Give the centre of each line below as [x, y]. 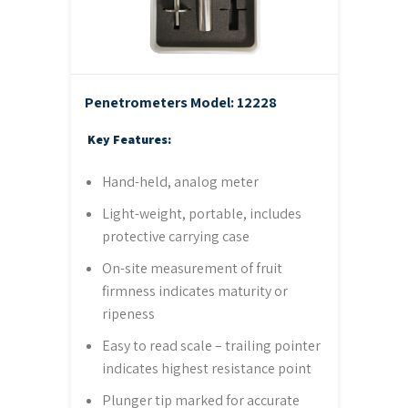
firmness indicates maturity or [194, 291]
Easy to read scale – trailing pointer [211, 345]
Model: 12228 [233, 103]
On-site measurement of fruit [192, 268]
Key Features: [129, 139]
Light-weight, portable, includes [201, 213]
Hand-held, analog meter [180, 181]
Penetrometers [137, 103]
